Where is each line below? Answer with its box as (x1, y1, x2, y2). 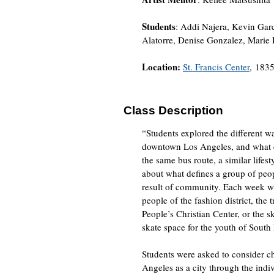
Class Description (124, 104, 223, 117)
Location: (142, 60, 183, 73)
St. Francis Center (183, 61, 250, 73)
